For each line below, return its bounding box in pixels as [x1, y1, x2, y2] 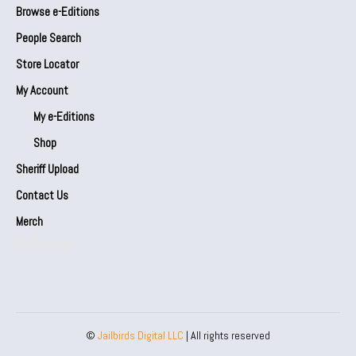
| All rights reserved [184, 327, 270, 342]
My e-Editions [33, 108, 95, 124]
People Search [16, 29, 81, 45]
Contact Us [16, 187, 68, 203]
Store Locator [16, 56, 79, 72]
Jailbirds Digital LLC [98, 327, 184, 342]
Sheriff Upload [16, 161, 79, 176]
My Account [16, 82, 68, 98]
